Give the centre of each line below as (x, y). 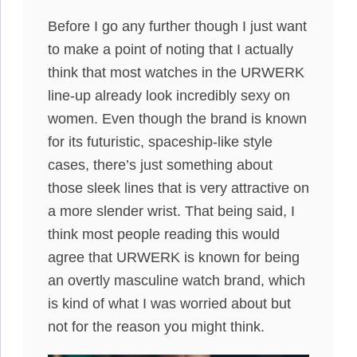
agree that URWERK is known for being (174, 257)
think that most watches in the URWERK (176, 73)
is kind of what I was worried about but (169, 304)
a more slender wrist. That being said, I (171, 211)
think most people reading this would (164, 234)
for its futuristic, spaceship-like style (160, 142)
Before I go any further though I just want (177, 26)
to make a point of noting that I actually (171, 49)
